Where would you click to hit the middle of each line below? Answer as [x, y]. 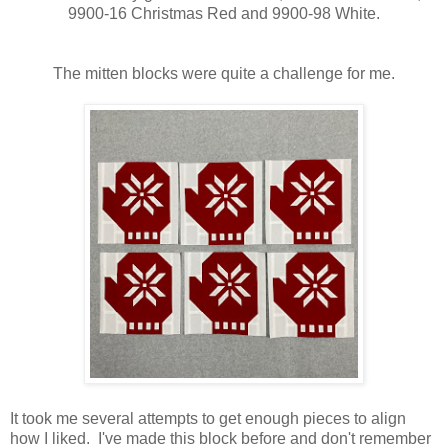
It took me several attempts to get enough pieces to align [208, 418]
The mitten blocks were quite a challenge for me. [224, 73]
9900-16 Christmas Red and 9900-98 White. [224, 13]
